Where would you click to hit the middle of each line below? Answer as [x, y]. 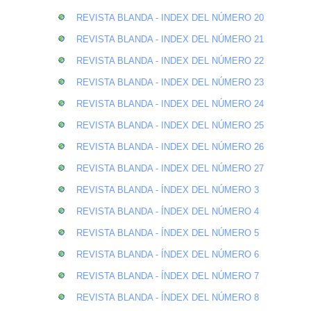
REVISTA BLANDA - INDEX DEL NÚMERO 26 [170, 146]
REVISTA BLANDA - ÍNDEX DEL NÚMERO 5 [168, 233]
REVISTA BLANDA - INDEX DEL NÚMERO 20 [170, 17]
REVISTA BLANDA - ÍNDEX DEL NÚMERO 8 [168, 297]
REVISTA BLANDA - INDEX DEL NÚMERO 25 [170, 125]
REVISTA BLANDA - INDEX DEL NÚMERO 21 [170, 39]
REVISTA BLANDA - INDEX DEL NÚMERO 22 [170, 60]
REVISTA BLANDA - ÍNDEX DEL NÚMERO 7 [168, 276]
